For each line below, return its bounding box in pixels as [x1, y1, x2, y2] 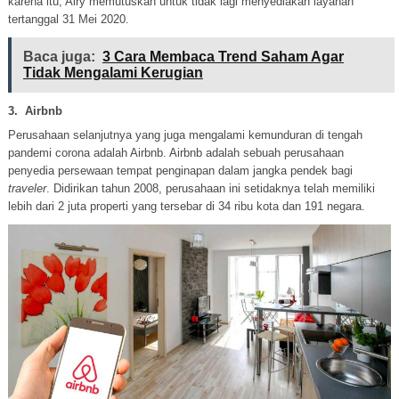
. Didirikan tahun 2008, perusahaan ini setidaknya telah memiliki [45, 182, 375, 196]
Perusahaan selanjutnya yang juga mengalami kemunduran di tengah [7, 128, 362, 142]
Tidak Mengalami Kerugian [22, 65, 203, 81]
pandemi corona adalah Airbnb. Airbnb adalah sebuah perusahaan [7, 146, 344, 160]
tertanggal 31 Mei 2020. [7, 12, 129, 27]
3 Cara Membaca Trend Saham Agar [102, 49, 344, 65]
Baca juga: [22, 49, 95, 65]
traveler [7, 182, 46, 196]
